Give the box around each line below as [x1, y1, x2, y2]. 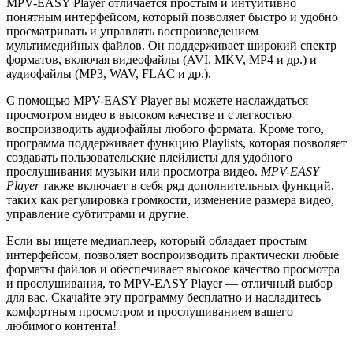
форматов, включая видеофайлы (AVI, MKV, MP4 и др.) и [6, 53, 317, 67]
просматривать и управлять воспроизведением [6, 24, 258, 39]
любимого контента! [6, 319, 117, 333]
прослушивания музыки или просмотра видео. [6, 165, 261, 179]
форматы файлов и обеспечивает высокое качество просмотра [6, 262, 340, 277]
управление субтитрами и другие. [6, 207, 189, 221]
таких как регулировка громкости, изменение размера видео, [6, 193, 334, 207]
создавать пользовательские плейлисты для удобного [6, 150, 292, 165]
